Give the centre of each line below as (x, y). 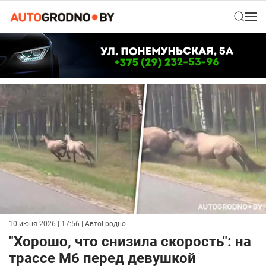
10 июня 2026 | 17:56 (44, 224)
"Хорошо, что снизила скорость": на (130, 242)
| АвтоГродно (103, 224)
